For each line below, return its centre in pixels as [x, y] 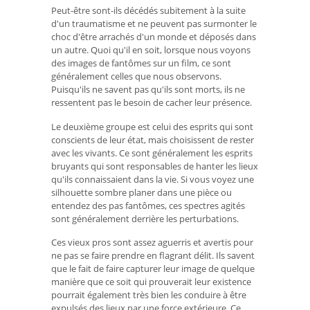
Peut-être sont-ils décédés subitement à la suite [148, 11]
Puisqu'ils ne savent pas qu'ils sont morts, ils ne [148, 90]
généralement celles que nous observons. [136, 76]
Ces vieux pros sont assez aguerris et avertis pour [152, 243]
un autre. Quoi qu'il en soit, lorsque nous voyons [151, 50]
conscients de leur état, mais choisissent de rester [153, 139]
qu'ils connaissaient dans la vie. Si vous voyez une [153, 179]
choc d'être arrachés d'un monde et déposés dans [154, 37]
